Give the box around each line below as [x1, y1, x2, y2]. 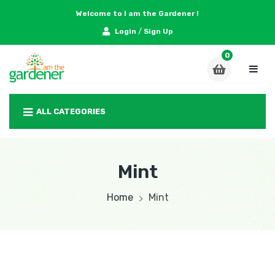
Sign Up [143, 27, 173, 36]
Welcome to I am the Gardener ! [76, 9, 199, 18]
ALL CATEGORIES [34, 107, 106, 116]
